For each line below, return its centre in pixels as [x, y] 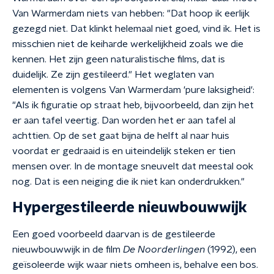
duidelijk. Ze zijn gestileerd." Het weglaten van [113, 75]
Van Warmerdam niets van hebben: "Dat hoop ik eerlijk [131, 13]
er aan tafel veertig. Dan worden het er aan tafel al [124, 120]
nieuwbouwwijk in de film [68, 250]
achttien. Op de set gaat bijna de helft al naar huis [121, 136]
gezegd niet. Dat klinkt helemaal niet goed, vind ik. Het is [136, 29]
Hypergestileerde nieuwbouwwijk [130, 208]
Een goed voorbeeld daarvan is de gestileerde [114, 234]
